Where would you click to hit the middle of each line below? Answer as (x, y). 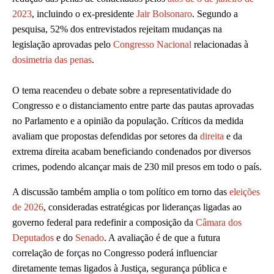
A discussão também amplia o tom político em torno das (121, 192)
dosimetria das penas (52, 60)
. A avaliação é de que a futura (162, 238)
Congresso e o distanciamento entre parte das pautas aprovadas (133, 106)
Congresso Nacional (152, 45)
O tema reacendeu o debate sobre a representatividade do (122, 91)
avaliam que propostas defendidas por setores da (106, 136)
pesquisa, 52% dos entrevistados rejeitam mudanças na (117, 29)
